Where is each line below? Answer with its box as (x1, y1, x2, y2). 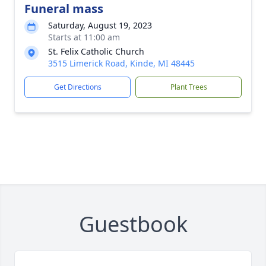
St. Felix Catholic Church (48, 46, 144, 57)
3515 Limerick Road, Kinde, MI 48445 (48, 58, 195, 69)
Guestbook (78, 210, 188, 239)
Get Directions (53, 82, 102, 92)
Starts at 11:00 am (48, 31, 120, 43)
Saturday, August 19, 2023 (48, 20, 152, 31)
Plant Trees (170, 82, 207, 92)
